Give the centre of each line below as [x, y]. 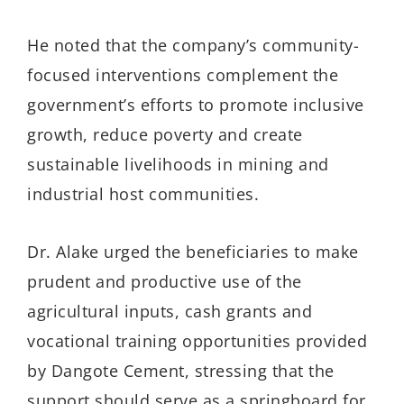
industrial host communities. [143, 193]
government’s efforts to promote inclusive [196, 104]
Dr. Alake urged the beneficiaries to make [193, 252]
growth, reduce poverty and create [165, 134]
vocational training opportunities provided [197, 341]
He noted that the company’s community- [193, 45]
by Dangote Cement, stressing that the [181, 371]
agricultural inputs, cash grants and [170, 312]
